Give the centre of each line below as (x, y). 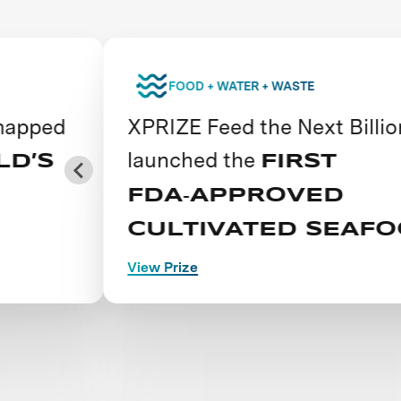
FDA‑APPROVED (173, 195)
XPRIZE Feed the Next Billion (206, 127)
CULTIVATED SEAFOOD (221, 229)
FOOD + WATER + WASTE (178, 86)
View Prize (100, 267)
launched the (132, 160)
